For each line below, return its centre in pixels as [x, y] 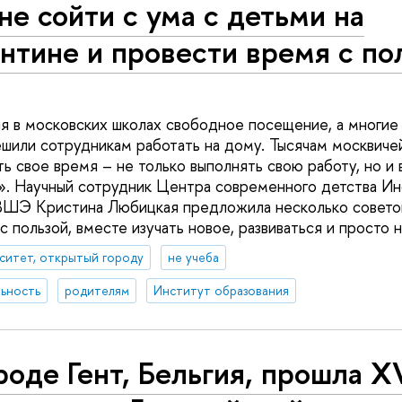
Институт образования [221, 291]
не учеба [193, 258]
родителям [96, 291]
